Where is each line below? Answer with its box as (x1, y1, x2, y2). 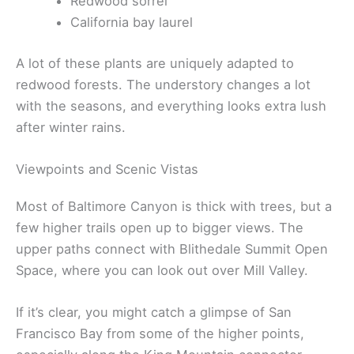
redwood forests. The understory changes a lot (16, 76, 311, 92)
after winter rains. (16, 119, 126, 135)
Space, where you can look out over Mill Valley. (16, 262, 308, 279)
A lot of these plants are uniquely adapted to (16, 55, 294, 71)
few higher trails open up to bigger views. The (16, 220, 303, 236)
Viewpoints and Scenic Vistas (16, 161, 198, 178)
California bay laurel (70, 14, 194, 31)
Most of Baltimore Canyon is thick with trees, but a (16, 198, 332, 215)
